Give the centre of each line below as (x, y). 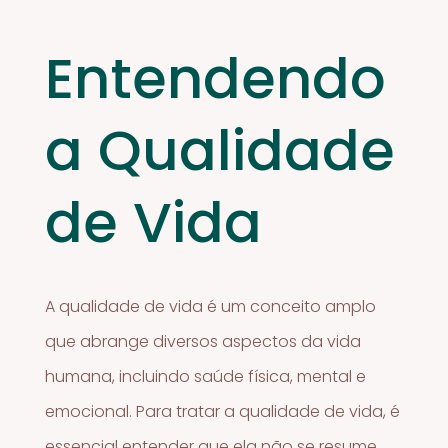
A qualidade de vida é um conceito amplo (211, 307)
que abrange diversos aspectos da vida (203, 342)
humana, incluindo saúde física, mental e (206, 377)
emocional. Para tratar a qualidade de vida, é (223, 412)
